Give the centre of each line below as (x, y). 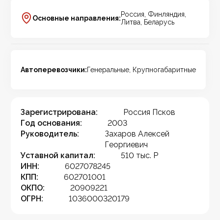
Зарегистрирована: (59, 112)
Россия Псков (150, 112)
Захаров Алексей (137, 134)
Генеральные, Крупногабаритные (142, 70)
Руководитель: (50, 134)
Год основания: (52, 123)
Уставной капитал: (58, 156)
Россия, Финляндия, (154, 14)
